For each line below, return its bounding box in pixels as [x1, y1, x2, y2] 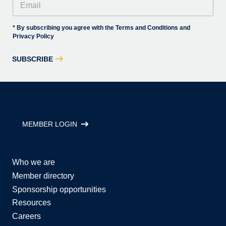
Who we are [12, 158, 55, 166]
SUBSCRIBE [12, 54, 53, 63]
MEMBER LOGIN [22, 120, 77, 128]
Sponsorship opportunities [12, 185, 106, 194]
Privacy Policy [13, 33, 54, 40]
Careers [12, 212, 41, 221]
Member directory [12, 171, 74, 180]
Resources [12, 198, 51, 207]
